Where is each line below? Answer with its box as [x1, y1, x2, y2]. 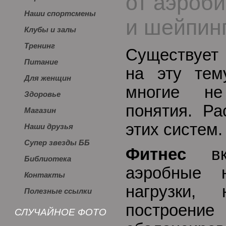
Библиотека [24, 155, 71, 163]
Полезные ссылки [24, 187, 92, 195]
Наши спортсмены [24, 10, 96, 18]
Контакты [24, 171, 65, 179]
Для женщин [24, 74, 71, 82]
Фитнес [126, 145, 186, 163]
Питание [24, 58, 58, 66]
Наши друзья [24, 123, 73, 131]
